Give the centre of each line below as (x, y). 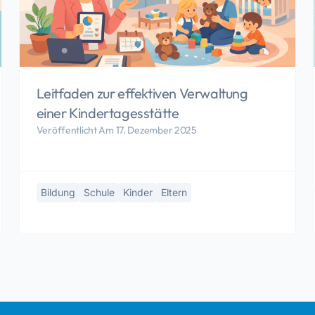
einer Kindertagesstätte (108, 112)
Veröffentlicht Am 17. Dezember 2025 (116, 130)
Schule (99, 192)
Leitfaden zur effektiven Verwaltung (142, 93)
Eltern (174, 192)
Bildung (58, 192)
